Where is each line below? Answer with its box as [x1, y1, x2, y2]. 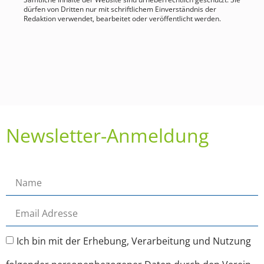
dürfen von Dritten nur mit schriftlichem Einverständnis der [24, 4, 216, 14]
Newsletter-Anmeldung [6, 123, 209, 148]
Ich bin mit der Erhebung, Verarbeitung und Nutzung [16, 234, 251, 247]
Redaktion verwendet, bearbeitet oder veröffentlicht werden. [24, 13, 221, 24]
